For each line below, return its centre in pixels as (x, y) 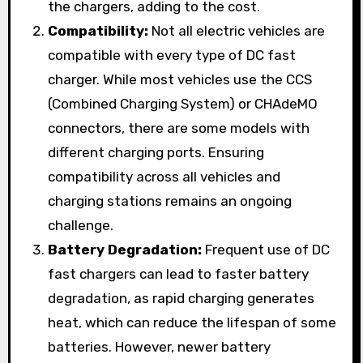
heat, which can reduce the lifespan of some (192, 322)
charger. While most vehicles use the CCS (179, 79)
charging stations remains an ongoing (169, 201)
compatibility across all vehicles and (164, 177)
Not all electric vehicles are (236, 31)
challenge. (80, 225)
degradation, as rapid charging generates (181, 298)
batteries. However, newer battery (159, 347)
